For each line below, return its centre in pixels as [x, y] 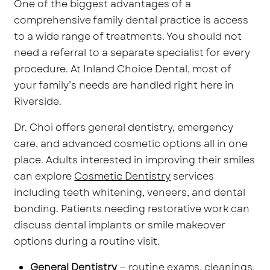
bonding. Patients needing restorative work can [132, 209]
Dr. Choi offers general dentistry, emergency [124, 127]
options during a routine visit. [87, 241]
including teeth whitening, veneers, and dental [130, 192]
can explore [44, 176]
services [193, 176]
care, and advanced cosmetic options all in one [131, 143]
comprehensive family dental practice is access [131, 20]
